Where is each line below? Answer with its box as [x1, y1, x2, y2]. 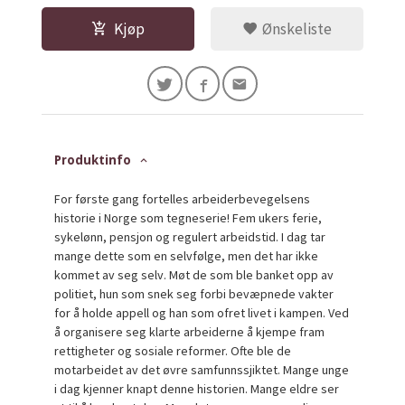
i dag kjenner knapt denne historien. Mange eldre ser [54, 380, 340, 397]
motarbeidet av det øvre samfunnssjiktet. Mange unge [54, 361, 350, 378]
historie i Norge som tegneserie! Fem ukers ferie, [54, 209, 323, 226]
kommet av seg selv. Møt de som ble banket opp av [54, 266, 334, 283]
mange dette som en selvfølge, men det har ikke [54, 247, 319, 264]
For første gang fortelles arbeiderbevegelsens [54, 190, 311, 207]
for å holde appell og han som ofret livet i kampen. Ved [54, 304, 350, 321]
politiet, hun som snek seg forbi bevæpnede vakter [54, 285, 334, 302]
